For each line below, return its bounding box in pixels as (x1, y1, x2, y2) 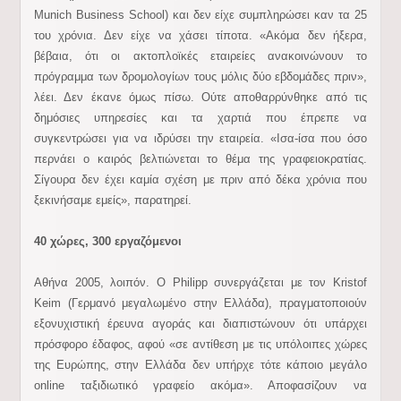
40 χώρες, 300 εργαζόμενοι (33, 235, 182, 248)
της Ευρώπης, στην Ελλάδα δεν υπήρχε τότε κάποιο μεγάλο (33, 358, 368, 371)
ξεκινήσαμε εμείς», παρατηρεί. (33, 193, 192, 207)
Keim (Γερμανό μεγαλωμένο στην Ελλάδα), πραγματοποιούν (33, 296, 368, 310)
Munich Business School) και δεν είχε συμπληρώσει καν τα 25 (33, 8, 368, 21)
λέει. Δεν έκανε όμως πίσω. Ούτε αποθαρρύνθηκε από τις (33, 90, 368, 104)
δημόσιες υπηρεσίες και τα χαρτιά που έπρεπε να (33, 111, 368, 124)
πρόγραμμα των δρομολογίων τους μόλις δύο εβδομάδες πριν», (33, 70, 368, 83)
